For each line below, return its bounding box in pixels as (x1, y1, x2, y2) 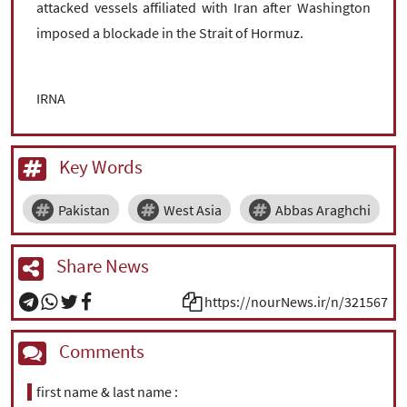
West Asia (164, 201, 222, 220)
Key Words (55, 154, 143, 179)
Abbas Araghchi (275, 201, 371, 220)
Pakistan (58, 201, 110, 220)
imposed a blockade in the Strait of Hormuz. (36, 23, 303, 42)
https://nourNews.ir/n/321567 (204, 292, 388, 311)
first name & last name (36, 382, 172, 402)
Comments (55, 338, 144, 363)
